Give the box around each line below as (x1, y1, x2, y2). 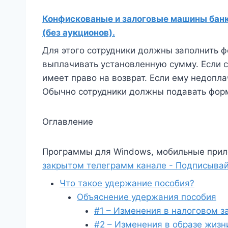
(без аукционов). (42, 27, 115, 38)
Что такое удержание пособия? (60, 178, 194, 188)
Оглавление (42, 116, 93, 127)
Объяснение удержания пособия (77, 191, 216, 202)
